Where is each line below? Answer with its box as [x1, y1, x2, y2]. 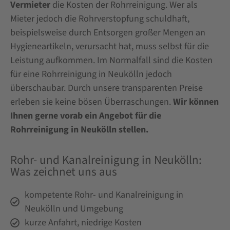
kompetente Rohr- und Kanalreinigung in [24, 188, 183, 202]
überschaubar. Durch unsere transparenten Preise [10, 81, 203, 94]
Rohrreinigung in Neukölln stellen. [10, 123, 148, 136]
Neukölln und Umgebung [24, 202, 123, 216]
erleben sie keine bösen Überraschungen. [10, 95, 173, 108]
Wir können [173, 95, 219, 108]
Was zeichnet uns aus [10, 163, 117, 181]
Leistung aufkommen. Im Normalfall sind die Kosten [10, 53, 213, 67]
